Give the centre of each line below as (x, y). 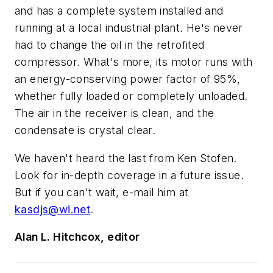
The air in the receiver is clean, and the (115, 113)
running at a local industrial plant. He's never (129, 27)
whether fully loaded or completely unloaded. (131, 96)
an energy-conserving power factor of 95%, (128, 79)
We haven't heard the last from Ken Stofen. (126, 158)
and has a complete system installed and (119, 10)
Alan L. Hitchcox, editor (77, 237)
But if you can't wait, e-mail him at (102, 192)
